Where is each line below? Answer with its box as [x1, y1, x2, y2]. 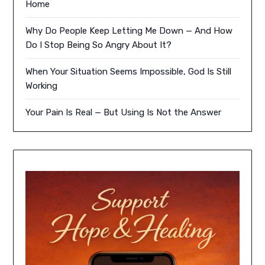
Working [25, 80, 58, 91]
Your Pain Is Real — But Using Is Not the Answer [25, 106, 222, 118]
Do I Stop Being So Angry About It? [25, 39, 172, 50]
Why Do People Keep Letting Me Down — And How [25, 25, 233, 36]
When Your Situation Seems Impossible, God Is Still [25, 66, 232, 77]
